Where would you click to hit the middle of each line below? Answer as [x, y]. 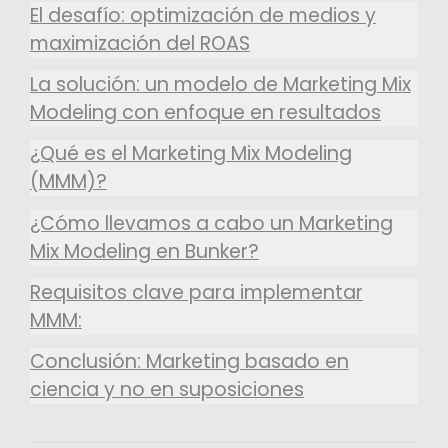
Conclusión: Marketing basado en [189, 361]
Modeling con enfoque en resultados [205, 113]
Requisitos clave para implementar [196, 292]
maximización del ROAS [139, 44]
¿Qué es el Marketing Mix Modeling [190, 154]
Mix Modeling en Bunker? [144, 251]
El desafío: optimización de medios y [202, 16]
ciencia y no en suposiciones [166, 389]
